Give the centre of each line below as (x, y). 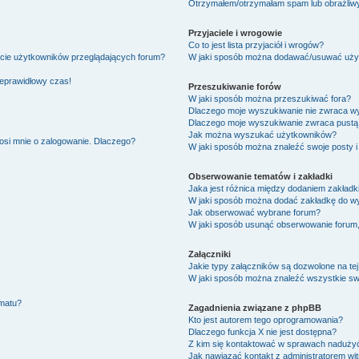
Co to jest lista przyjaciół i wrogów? (256, 45)
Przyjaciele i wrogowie (236, 33)
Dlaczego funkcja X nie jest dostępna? (263, 332)
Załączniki (210, 254)
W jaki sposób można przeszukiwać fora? (270, 99)
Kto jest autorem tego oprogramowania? (266, 320)
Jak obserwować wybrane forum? (255, 212)
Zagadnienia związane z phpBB (255, 308)
